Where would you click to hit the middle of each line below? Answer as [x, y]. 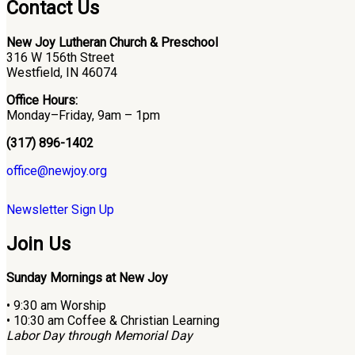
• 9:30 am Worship [56, 306]
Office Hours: [42, 100]
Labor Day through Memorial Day [99, 336]
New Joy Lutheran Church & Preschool [112, 42]
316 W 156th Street [60, 57]
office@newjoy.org [57, 170]
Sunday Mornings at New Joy [87, 278]
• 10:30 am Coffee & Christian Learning [113, 321]
